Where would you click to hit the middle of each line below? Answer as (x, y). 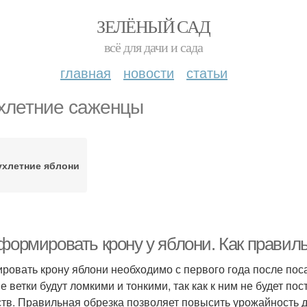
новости (149, 72)
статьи (207, 72)
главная (86, 72)
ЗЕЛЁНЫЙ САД (153, 26)
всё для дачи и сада (153, 47)
